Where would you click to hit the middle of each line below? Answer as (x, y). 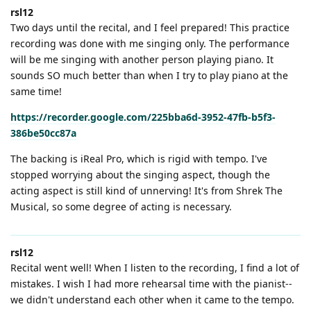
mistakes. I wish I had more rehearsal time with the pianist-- (151, 283)
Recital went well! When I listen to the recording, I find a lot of (155, 267)
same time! (36, 91)
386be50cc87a (43, 133)
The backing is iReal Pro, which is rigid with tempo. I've (139, 158)
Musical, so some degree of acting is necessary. (121, 206)
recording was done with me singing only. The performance (150, 43)
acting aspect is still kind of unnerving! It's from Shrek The (146, 190)
